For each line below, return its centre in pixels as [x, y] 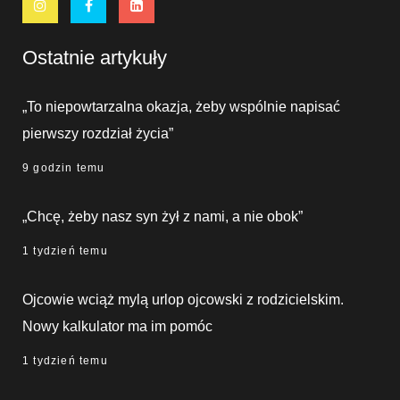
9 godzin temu [64, 168]
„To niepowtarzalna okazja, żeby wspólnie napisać [181, 107]
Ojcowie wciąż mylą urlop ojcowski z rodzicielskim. [183, 300]
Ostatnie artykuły [95, 58]
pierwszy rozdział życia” [98, 134]
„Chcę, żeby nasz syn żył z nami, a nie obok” [162, 217]
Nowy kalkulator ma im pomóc [117, 327]
